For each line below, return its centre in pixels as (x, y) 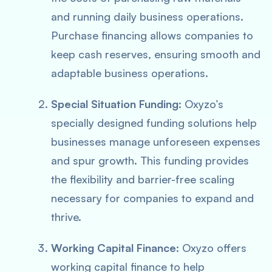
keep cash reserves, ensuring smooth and (156, 54)
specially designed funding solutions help (154, 123)
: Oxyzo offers (211, 248)
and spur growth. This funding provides (150, 160)
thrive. (66, 217)
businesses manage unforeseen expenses (156, 141)
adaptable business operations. (130, 73)
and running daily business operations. (147, 16)
